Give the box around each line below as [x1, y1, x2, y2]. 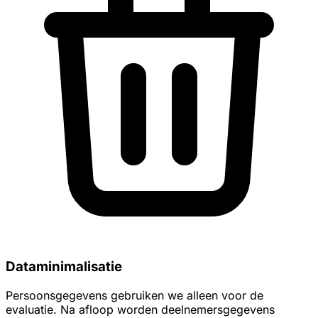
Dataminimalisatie [6, 258, 122, 275]
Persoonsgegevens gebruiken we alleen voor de [6, 287, 263, 302]
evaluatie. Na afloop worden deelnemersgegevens [6, 302, 275, 317]
